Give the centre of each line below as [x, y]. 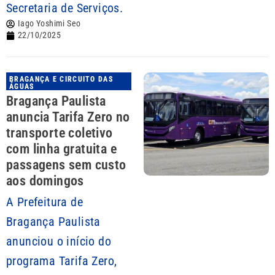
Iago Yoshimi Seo [49, 23]
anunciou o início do [59, 241]
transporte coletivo [60, 133]
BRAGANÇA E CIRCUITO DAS [61, 79]
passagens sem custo [66, 165]
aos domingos [45, 181]
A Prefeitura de [45, 202]
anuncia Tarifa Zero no [68, 117]
